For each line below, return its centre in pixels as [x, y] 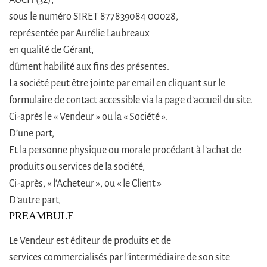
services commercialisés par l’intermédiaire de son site [119, 257]
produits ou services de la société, [77, 167]
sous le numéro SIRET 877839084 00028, [94, 16]
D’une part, [32, 133]
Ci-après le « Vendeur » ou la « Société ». [89, 117]
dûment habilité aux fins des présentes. [89, 66]
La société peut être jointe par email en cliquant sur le [117, 83]
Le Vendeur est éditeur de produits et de [90, 240]
